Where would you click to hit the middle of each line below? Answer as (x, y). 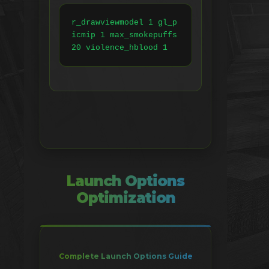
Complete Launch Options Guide (125, 256)
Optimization (125, 198)
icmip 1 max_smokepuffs (124, 35)
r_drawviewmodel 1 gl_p (124, 23)
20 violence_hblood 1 (119, 48)
